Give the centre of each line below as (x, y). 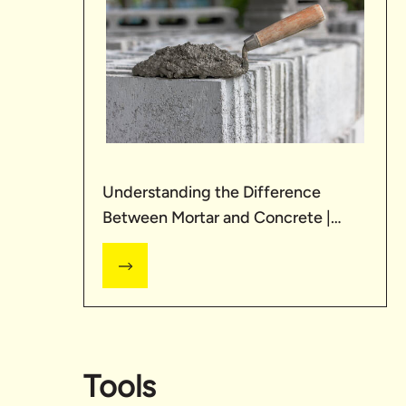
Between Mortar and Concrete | (217, 217)
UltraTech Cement (169, 242)
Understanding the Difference (212, 192)
